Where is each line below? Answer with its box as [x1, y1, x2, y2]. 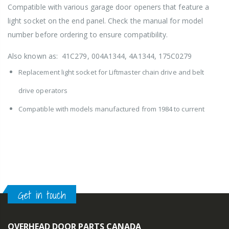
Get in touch [18, 187, 66, 204]
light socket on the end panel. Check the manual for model [8, 16, 203, 26]
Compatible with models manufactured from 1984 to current [18, 104, 204, 114]
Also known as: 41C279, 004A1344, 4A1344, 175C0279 [8, 51, 192, 61]
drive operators [18, 86, 68, 96]
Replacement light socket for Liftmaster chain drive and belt [18, 67, 204, 77]
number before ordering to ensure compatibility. [8, 30, 168, 40]
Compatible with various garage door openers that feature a [8, 2, 210, 12]
